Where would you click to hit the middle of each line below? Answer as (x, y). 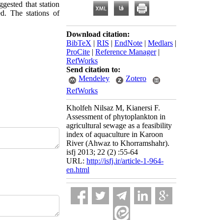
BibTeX (79, 43)
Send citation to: (93, 69)
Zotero (136, 78)
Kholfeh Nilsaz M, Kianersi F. (113, 108)
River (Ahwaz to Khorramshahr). (118, 143)
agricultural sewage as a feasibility (119, 125)
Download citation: (98, 34)
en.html (78, 170)
